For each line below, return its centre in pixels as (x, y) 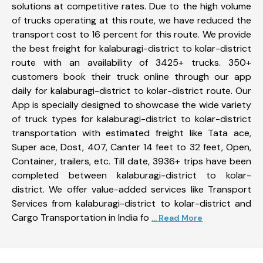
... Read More (177, 218)
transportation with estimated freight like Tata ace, (131, 133)
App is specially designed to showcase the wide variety (131, 104)
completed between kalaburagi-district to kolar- (131, 175)
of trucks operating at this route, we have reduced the (131, 20)
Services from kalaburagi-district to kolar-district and (131, 203)
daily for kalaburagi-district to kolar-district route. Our (131, 90)
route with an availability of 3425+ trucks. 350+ (131, 62)
